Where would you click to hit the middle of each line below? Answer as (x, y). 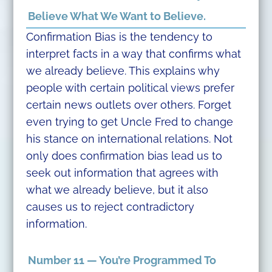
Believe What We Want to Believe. (117, 16)
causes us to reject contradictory (110, 206)
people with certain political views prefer (130, 87)
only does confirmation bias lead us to (124, 155)
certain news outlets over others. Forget (128, 104)
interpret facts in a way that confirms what (133, 53)
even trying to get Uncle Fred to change (129, 121)
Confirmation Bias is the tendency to (119, 36)
